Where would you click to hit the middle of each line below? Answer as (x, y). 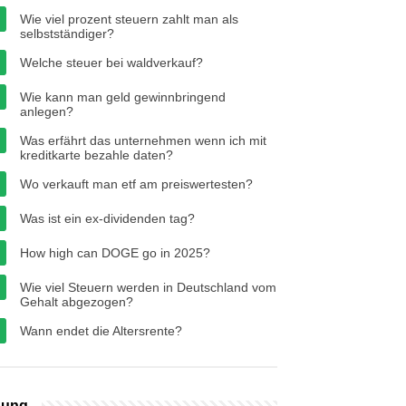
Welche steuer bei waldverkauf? (111, 63)
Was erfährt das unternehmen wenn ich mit (143, 140)
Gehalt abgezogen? (77, 302)
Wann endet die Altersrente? (101, 331)
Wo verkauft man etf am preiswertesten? (136, 184)
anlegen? (47, 111)
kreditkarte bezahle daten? (97, 155)
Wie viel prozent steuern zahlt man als (129, 19)
